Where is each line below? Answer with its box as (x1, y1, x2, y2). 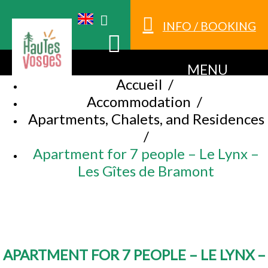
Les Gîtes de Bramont (78, 162, 214, 180)
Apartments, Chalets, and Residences (28, 110, 264, 128)
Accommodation (87, 93, 191, 111)
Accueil (115, 75, 162, 93)
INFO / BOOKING (162, 19, 256, 33)
